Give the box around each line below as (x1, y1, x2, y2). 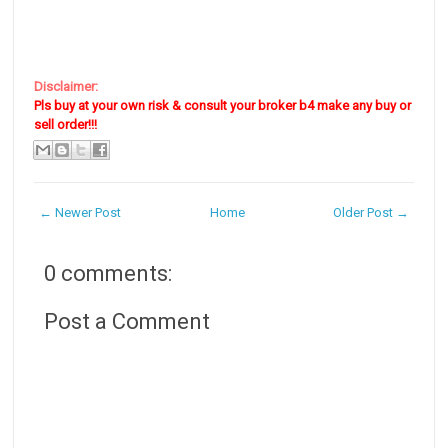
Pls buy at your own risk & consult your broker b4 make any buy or (34, 97, 412, 113)
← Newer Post (39, 204, 122, 220)
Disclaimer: (34, 78, 99, 94)
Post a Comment (44, 308, 211, 334)
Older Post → (332, 204, 409, 220)
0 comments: (44, 260, 173, 286)
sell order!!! (34, 116, 98, 132)
